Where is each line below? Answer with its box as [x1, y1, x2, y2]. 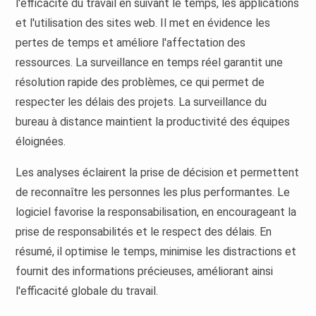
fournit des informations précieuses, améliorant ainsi [16, 265, 274, 279]
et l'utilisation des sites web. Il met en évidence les [16, 16, 271, 30]
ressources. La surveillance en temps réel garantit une [16, 56, 284, 70]
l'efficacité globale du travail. [16, 284, 159, 298]
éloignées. [16, 135, 66, 149]
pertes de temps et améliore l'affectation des [16, 36, 246, 50]
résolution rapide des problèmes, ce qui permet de [16, 75, 265, 90]
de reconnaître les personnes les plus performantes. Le [16, 186, 291, 200]
